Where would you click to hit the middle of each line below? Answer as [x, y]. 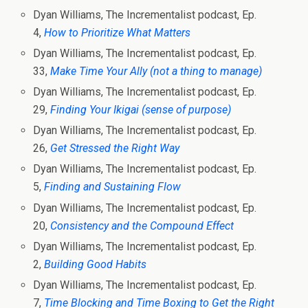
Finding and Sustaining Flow [113, 187]
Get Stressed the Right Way [115, 148]
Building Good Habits [96, 264]
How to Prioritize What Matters [118, 32]
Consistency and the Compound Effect [144, 225]
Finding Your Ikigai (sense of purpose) [141, 110]
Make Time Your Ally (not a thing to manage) [156, 71]
